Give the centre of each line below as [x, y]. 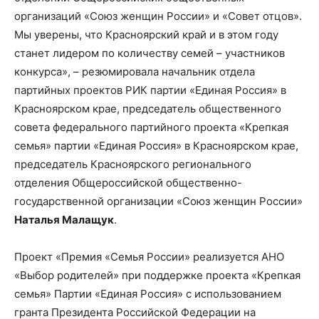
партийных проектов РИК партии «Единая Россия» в [150, 90]
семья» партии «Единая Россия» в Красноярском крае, [156, 146]
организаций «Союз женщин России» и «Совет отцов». [158, 16]
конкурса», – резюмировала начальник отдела [135, 72]
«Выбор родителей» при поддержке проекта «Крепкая [157, 276]
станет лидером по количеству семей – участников [150, 53]
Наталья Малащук [64, 220]
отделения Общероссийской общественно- [128, 183]
